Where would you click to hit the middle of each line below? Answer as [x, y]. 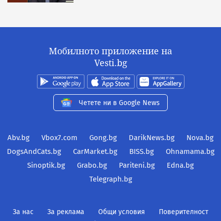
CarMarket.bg [95, 151]
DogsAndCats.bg [34, 151]
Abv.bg [18, 138]
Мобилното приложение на [110, 51]
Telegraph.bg [110, 179]
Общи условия [122, 212]
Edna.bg [180, 165]
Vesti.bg [110, 63]
